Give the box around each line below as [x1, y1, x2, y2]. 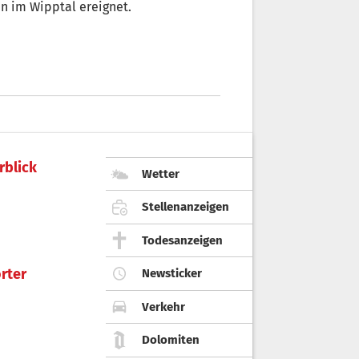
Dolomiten [142, 333, 200, 348]
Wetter [142, 166, 179, 181]
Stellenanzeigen [142, 200, 229, 215]
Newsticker [142, 266, 202, 281]
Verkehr [142, 299, 185, 314]
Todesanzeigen [142, 232, 223, 248]
